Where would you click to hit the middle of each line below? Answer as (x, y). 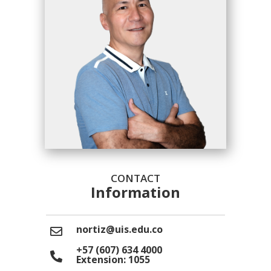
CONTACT (135, 178)
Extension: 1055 (113, 260)
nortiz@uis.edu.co (119, 230)
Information (135, 192)
